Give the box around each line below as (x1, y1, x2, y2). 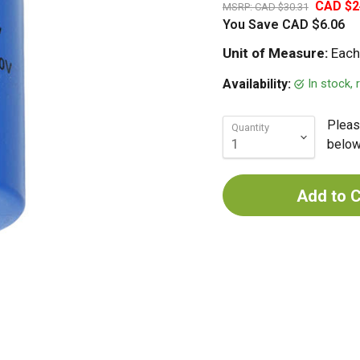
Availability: (222, 76, 294, 92)
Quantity (231, 121, 269, 133)
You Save (222, 17, 279, 32)
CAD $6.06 (281, 17, 345, 32)
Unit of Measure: (222, 45, 328, 61)
